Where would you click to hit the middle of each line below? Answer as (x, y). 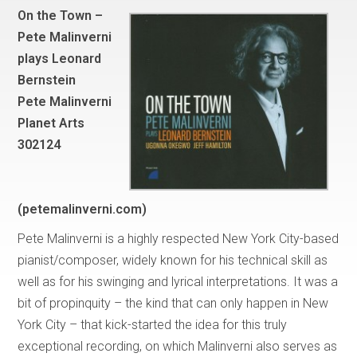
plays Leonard (60, 58)
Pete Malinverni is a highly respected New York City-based (178, 239)
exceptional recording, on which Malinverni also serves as (178, 347)
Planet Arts (51, 123)
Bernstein (47, 80)
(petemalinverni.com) (82, 210)
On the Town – (61, 15)
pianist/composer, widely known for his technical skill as (173, 261)
